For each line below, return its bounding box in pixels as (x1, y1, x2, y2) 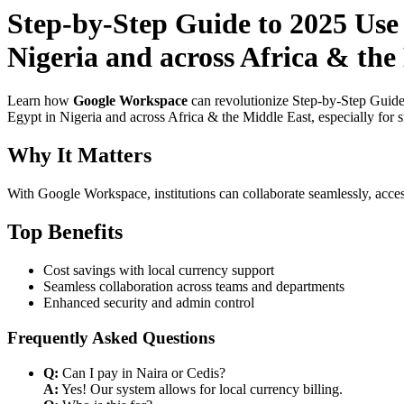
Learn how (7, 93, 73, 109)
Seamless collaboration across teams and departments (43, 279, 344, 295)
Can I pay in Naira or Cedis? (59, 364, 225, 381)
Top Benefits (7, 220, 123, 244)
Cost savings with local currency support (43, 262, 274, 279)
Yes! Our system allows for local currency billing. (59, 381, 343, 397)
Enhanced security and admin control (43, 295, 254, 311)
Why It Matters (7, 143, 151, 168)
